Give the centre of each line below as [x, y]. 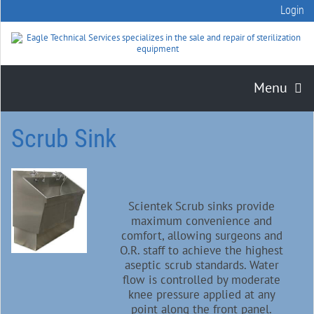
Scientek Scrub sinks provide [202, 206]
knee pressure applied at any [202, 294]
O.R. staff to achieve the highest [202, 250]
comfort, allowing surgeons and [202, 235]
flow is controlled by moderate [202, 280]
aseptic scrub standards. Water [202, 265]
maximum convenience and [202, 221]
